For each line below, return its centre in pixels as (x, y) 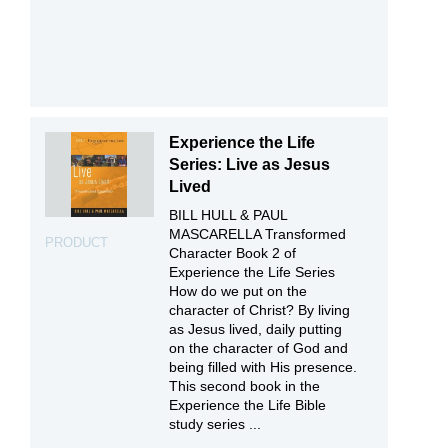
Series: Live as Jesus (250, 165)
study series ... (215, 424)
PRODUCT (76, 243)
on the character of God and (259, 348)
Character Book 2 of (233, 253)
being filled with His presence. (263, 367)
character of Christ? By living (260, 310)
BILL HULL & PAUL (228, 215)
